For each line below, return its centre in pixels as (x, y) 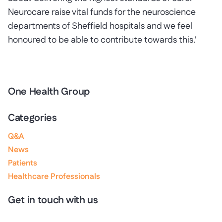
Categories (32, 118)
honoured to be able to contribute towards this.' (102, 40)
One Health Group (49, 92)
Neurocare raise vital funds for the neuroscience (102, 12)
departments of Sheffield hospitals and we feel (100, 26)
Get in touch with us (53, 200)
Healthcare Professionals (54, 177)
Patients (23, 163)
